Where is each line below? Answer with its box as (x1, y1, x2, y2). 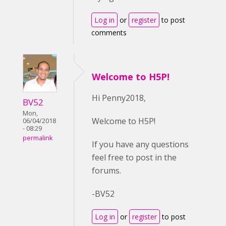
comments (91, 28, 127, 37)
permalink (23, 134, 52, 143)
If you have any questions (92, 139, 189, 150)
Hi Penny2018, (92, 92, 146, 103)
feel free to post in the (92, 152, 177, 163)
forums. (92, 165, 121, 176)
